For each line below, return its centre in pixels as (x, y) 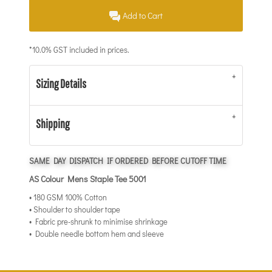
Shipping (53, 124)
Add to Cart (143, 16)
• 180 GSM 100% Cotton (68, 197)
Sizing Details (61, 83)
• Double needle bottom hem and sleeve (97, 233)
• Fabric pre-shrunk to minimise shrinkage (98, 221)
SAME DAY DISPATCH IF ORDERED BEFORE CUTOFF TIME (128, 161)
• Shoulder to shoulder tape (75, 209)
